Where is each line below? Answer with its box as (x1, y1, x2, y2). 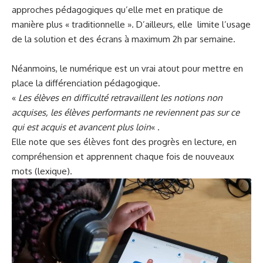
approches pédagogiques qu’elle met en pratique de (12, 4, 223, 15)
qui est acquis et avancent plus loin (12, 121, 151, 133)
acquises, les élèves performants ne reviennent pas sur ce (12, 106, 240, 118)
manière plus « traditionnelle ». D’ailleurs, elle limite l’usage (12, 18, 251, 30)
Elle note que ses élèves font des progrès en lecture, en (12, 136, 237, 147)
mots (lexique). (12, 165, 72, 177)
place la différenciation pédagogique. (12, 77, 160, 89)
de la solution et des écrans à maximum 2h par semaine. (12, 33, 235, 45)
